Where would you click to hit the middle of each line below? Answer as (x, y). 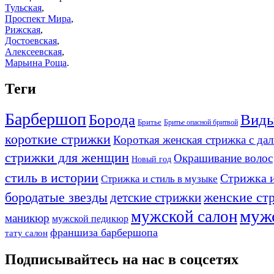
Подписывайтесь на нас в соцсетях (122, 259)
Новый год (151, 159)
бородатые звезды (56, 197)
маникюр (27, 218)
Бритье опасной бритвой (201, 122)
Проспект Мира (38, 19)
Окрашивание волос (223, 158)
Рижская (23, 30)
